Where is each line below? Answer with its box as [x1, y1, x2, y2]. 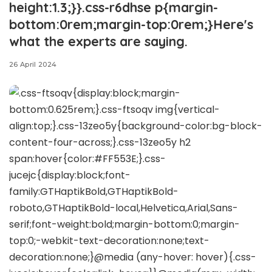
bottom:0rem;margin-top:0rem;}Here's [9, 16, 253, 32]
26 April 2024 [9, 60, 57, 69]
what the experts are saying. [9, 33, 188, 49]
